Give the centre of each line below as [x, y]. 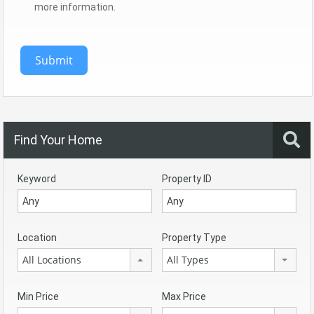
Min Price [38, 296]
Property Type [194, 237]
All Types [188, 259]
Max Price [184, 296]
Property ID [187, 178]
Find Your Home [58, 139]
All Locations [52, 259]
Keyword [37, 178]
